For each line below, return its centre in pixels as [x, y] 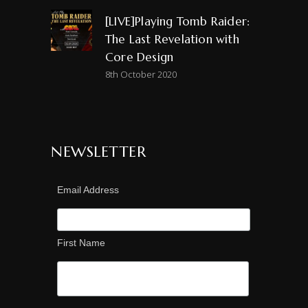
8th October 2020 [141, 74]
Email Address [88, 189]
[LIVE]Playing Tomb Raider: [178, 21]
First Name [81, 242]
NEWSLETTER [98, 151]
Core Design [140, 57]
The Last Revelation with [172, 39]
